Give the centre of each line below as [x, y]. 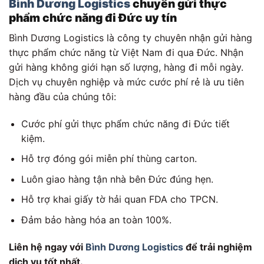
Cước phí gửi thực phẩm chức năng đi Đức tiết [125, 123]
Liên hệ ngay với [47, 247]
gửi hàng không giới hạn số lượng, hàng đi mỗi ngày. [126, 67]
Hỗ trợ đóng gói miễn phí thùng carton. [109, 159]
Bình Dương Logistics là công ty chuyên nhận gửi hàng [131, 37]
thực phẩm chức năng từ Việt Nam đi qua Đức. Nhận [126, 52]
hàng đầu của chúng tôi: [62, 96]
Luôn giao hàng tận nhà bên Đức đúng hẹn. [117, 179]
